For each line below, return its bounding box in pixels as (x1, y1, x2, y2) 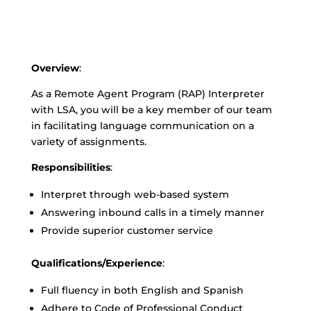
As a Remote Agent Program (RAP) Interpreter (31, 87, 264, 100)
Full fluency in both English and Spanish (40, 284, 244, 296)
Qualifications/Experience (31, 257, 162, 269)
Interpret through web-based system (40, 188, 229, 201)
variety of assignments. (31, 135, 146, 148)
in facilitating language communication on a (31, 119, 254, 132)
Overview (31, 62, 79, 74)
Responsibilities (31, 161, 110, 174)
